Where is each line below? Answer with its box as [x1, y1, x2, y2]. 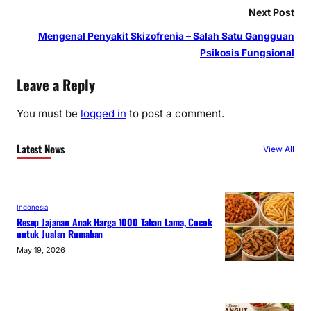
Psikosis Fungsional [200, 47, 294, 59]
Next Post [249, 6, 294, 19]
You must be [17, 106, 81, 120]
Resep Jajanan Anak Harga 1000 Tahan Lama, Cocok [17, 215, 212, 229]
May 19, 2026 [17, 244, 65, 255]
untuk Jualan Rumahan [17, 226, 103, 241]
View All [263, 143, 294, 154]
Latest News [17, 140, 65, 156]
